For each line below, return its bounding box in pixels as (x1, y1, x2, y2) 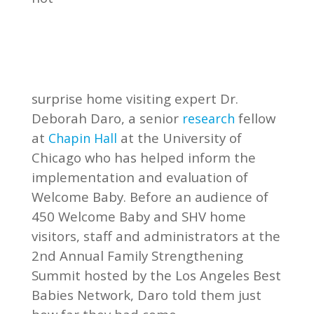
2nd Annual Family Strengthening (31, 246, 243, 264)
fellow (234, 109, 275, 127)
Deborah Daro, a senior (31, 109, 182, 127)
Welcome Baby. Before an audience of (31, 187, 268, 205)
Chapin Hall (48, 129, 121, 146)
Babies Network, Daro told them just (31, 285, 261, 303)
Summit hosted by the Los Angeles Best (31, 266, 281, 284)
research (182, 109, 235, 127)
